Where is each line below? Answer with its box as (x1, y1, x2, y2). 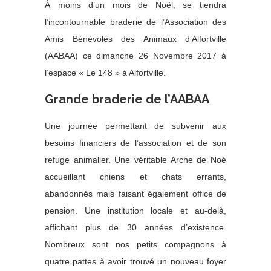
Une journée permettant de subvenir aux (45, 120, 226, 131)
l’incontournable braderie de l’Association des (45, 16, 226, 27)
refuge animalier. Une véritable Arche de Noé (45, 154, 226, 165)
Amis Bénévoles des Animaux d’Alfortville (45, 33, 226, 44)
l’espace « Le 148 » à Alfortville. (45, 67, 166, 77)
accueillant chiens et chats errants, (45, 171, 226, 181)
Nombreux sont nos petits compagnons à (45, 239, 226, 249)
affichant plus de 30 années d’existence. (45, 222, 226, 232)
